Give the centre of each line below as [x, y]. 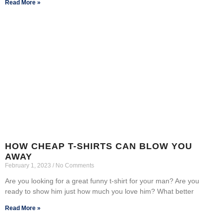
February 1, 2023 [29, 165]
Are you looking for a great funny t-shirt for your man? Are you [102, 181]
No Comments [74, 165]
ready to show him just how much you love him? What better [99, 191]
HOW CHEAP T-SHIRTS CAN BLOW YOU [99, 146]
